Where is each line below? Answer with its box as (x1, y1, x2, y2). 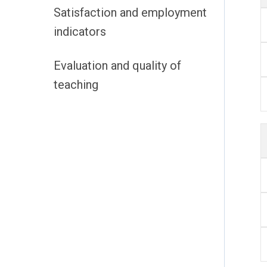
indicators (54, 24, 106, 39)
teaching (54, 77, 98, 92)
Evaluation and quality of (54, 58, 181, 73)
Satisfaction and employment (54, 5, 207, 20)
